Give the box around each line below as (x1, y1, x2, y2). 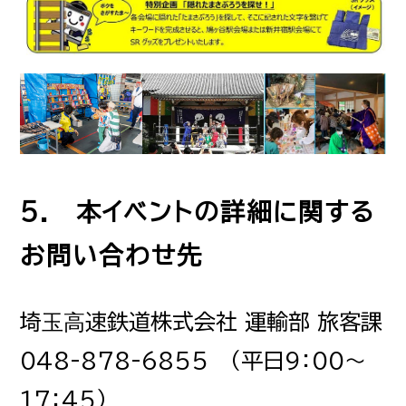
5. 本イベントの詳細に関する (20, 199, 376, 225)
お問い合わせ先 (20, 243, 204, 268)
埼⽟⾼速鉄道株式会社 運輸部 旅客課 (20, 310, 383, 333)
